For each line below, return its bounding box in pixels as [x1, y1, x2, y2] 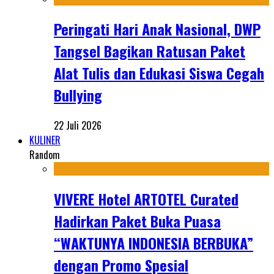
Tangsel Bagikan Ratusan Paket [54, 40, 245, 62]
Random [29, 147, 60, 163]
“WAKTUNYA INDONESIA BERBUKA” [54, 232, 253, 254]
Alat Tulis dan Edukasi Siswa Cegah [54, 62, 264, 84]
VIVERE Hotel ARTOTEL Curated [54, 188, 239, 210]
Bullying [54, 84, 102, 106]
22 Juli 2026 [54, 118, 102, 133]
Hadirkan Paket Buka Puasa [54, 210, 221, 232]
